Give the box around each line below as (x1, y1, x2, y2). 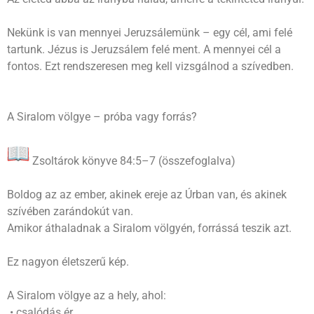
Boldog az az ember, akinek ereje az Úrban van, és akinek (7, 187, 287, 201)
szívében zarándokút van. (7, 204, 133, 218)
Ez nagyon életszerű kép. (7, 254, 129, 268)
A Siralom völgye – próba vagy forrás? (7, 109, 197, 123)
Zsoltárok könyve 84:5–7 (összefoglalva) (29, 153, 235, 168)
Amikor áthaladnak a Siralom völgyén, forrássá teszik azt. (7, 221, 292, 235)
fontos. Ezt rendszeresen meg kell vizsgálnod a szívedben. (7, 59, 294, 73)
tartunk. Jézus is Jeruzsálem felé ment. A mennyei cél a (7, 42, 281, 56)
